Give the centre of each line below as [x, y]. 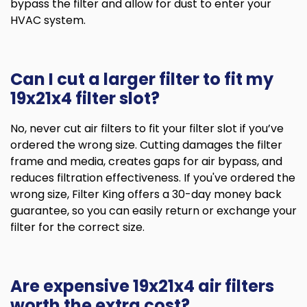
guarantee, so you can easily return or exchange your [153, 210]
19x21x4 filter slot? [85, 98]
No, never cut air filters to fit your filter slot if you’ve [147, 128]
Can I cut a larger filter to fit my [142, 79]
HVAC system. [48, 20]
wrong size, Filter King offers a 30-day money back [146, 194]
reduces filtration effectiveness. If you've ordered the [153, 177]
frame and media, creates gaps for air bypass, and [146, 161]
